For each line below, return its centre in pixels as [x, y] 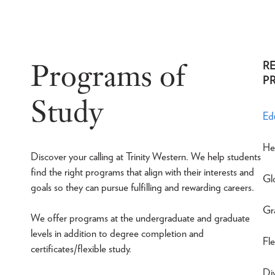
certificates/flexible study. [81, 249]
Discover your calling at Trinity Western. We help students [145, 157]
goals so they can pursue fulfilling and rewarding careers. [142, 187]
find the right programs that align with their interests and [142, 172]
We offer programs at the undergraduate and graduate [140, 218]
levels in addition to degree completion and [117, 233]
